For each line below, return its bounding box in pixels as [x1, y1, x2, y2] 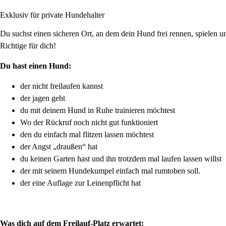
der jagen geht [20, 93, 65, 102]
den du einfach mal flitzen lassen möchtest [20, 130, 154, 139]
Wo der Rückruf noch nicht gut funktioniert [20, 118, 158, 127]
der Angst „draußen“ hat [20, 142, 97, 151]
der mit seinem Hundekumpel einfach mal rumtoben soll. [20, 166, 200, 175]
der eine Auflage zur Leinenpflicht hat [20, 178, 141, 187]
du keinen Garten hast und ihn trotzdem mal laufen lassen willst [20, 154, 221, 163]
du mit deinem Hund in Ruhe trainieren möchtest [20, 105, 175, 115]
